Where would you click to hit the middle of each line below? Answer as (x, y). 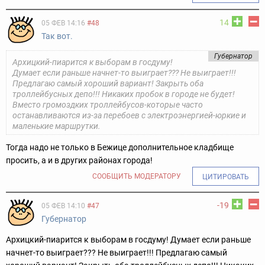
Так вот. (57, 36)
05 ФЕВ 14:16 (63, 23)
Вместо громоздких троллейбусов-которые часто (108, 104)
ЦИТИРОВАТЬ (226, 177)
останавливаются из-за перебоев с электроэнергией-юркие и (129, 115)
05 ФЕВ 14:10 (63, 206)
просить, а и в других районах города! (79, 160)
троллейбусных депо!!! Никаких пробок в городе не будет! (124, 94)
